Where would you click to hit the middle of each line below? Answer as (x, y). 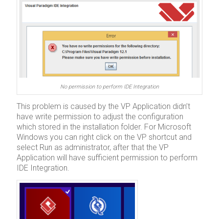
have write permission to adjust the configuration (100, 117)
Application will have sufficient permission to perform (107, 158)
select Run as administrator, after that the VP (92, 148)
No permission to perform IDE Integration (109, 87)
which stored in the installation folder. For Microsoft (104, 127)
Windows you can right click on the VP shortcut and (104, 137)
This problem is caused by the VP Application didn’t (103, 107)
